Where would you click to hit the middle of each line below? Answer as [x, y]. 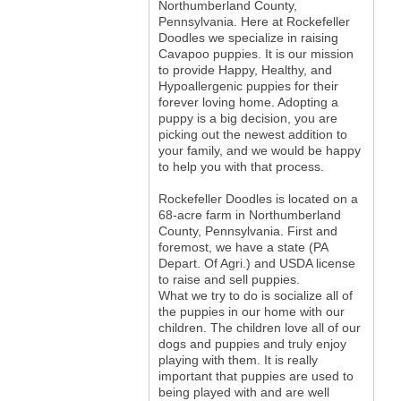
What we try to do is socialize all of [255, 296]
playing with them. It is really [238, 360]
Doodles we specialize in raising [248, 38]
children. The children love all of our [259, 328]
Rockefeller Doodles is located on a [258, 199]
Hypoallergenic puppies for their [248, 86]
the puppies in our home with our [251, 312]
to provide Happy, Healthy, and [245, 70]
